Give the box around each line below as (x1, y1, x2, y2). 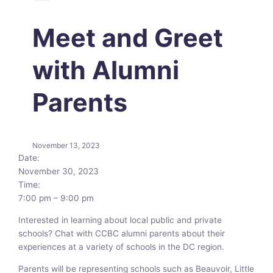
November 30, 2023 (18, 166, 99, 177)
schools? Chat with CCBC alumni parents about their (18, 228, 225, 238)
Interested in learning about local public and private (18, 214, 222, 225)
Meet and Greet (32, 22, 223, 53)
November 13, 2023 (32, 141, 100, 151)
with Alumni (32, 54, 179, 85)
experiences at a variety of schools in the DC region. (18, 241, 225, 252)
